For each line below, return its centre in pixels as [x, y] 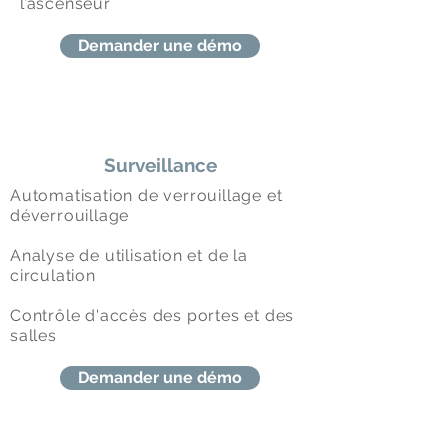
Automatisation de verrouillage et [146, 195]
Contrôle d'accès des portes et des [152, 315]
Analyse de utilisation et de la [129, 255]
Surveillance [160, 165]
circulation [53, 275]
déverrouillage [70, 215]
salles [33, 335]
